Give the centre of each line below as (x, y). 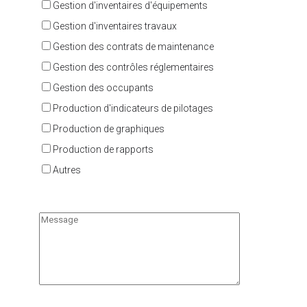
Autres (66, 170)
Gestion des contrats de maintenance (133, 46)
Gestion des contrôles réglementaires (133, 67)
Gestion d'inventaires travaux (114, 26)
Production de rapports (103, 149)
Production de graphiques (108, 128)
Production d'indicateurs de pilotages (133, 108)
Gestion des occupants (103, 87)
